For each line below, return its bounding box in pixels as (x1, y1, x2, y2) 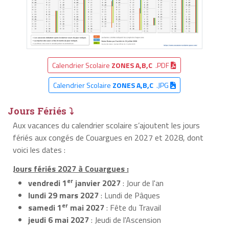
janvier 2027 (73, 176, 121, 189)
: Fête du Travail (104, 201, 161, 214)
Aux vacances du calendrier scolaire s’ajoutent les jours (12, 119, 200, 131)
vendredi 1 (28, 176, 67, 189)
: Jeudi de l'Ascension (89, 213, 161, 226)
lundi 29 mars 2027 (28, 189, 99, 201)
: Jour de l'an (121, 176, 164, 189)
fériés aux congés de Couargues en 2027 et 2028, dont (12, 131, 203, 144)
